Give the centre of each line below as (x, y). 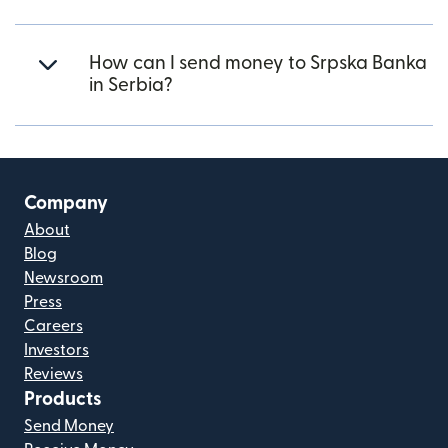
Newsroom (63, 278)
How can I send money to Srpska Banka (258, 63)
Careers (53, 326)
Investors (56, 350)
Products (63, 399)
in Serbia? (131, 85)
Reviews (53, 374)
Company (66, 203)
